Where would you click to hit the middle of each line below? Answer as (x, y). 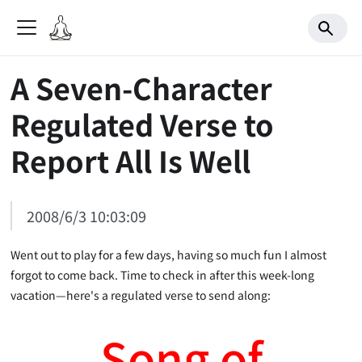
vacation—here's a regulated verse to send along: (141, 295)
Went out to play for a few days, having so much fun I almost (169, 254)
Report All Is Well (131, 160)
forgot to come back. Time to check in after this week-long (163, 274)
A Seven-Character (142, 87)
